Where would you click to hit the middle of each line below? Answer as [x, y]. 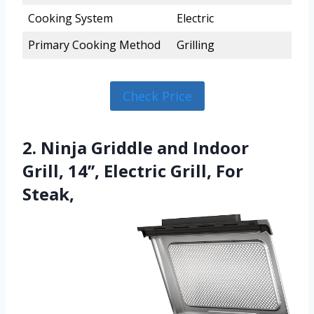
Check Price [157, 96]
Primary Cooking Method [94, 45]
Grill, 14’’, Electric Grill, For [133, 171]
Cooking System [70, 19]
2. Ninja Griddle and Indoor [136, 148]
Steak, [48, 194]
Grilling [196, 45]
